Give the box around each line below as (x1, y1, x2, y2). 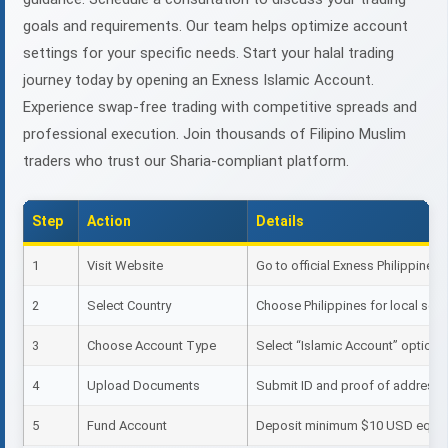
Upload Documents (87, 378, 200, 394)
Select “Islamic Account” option (256, 338, 439, 354)
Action (87, 213, 131, 230)
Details (256, 213, 304, 230)
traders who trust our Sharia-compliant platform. (23, 152, 349, 171)
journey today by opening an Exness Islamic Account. (23, 71, 374, 90)
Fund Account (87, 418, 167, 434)
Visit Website (87, 258, 163, 274)
